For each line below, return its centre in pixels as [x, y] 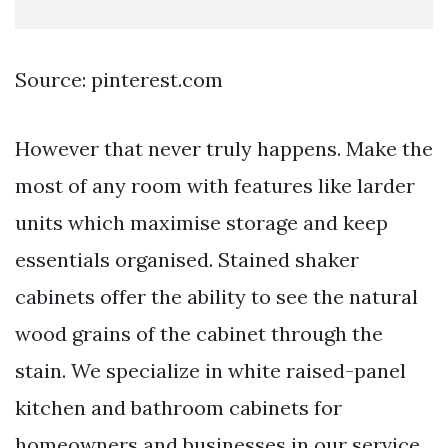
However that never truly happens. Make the [224, 148]
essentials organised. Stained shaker [187, 259]
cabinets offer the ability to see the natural [216, 296]
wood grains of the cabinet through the [199, 333]
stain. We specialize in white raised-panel [210, 370]
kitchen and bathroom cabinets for [178, 407]
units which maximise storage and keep [201, 222]
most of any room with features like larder [215, 185]
